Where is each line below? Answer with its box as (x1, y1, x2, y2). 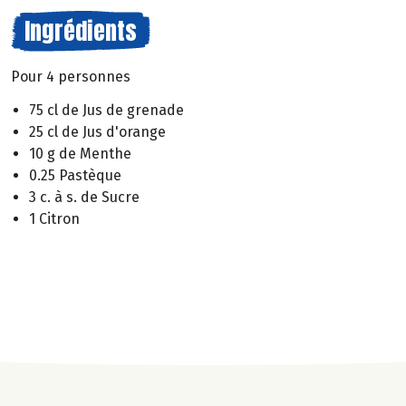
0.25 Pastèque (29, 166, 121, 184)
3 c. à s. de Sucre (29, 188, 140, 206)
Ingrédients (24, 13, 137, 49)
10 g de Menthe (29, 144, 131, 162)
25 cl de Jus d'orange (29, 122, 166, 140)
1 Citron (29, 209, 80, 227)
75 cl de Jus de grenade (29, 101, 184, 119)
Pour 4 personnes (11, 68, 130, 85)
